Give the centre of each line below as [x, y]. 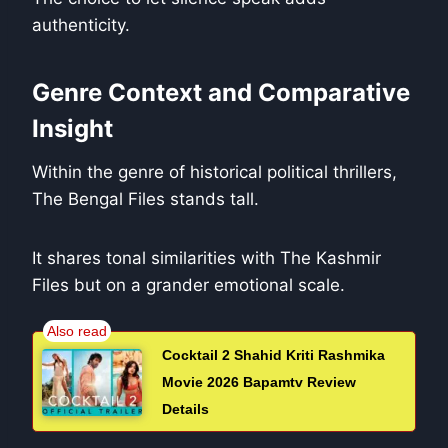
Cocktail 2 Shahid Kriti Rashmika [273, 355]
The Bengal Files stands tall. [145, 199]
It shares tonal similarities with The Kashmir [206, 258]
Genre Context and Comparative [221, 93]
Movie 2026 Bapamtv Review [259, 382]
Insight [72, 129]
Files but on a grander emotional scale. [188, 285]
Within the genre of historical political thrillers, [214, 172]
